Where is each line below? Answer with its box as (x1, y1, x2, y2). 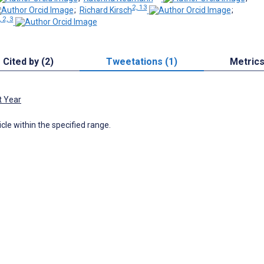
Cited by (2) (2, 55, 54, 67)
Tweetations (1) (105, 55, 177, 67)
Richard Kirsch (79, 5, 132, 15)
